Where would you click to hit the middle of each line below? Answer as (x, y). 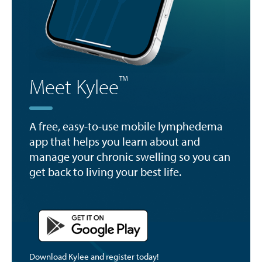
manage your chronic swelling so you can (130, 156)
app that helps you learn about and (115, 141)
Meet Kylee (74, 86)
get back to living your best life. (105, 172)
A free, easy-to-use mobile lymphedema (126, 126)
